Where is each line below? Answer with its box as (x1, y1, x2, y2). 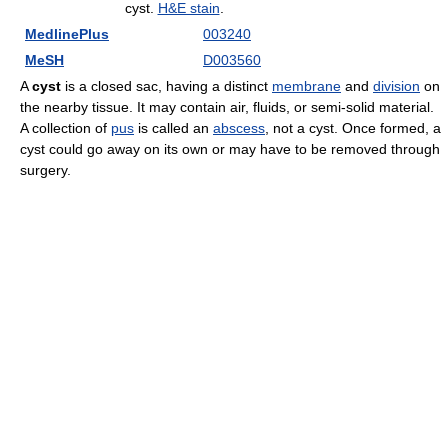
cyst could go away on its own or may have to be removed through (20, 141, 440, 157)
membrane (272, 78, 341, 94)
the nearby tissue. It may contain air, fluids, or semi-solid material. (20, 99, 434, 115)
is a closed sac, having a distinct (61, 78, 272, 94)
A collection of (20, 120, 111, 136)
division (373, 78, 420, 94)
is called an (134, 120, 213, 136)
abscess (213, 120, 265, 136)
